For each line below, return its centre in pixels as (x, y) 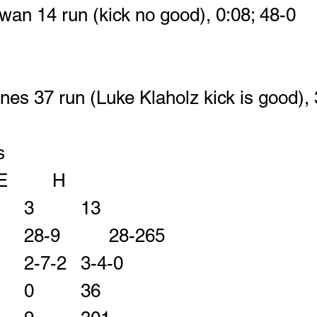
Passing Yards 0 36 (105, 291)
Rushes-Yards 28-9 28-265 (194, 236)
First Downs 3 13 (91, 208)
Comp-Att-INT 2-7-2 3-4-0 (102, 264)
